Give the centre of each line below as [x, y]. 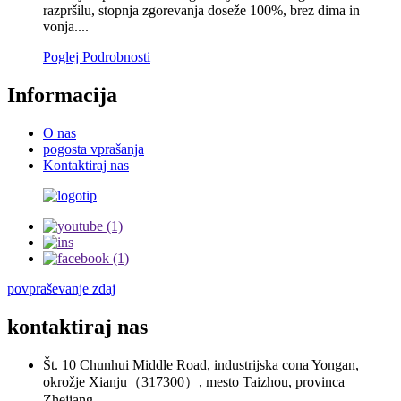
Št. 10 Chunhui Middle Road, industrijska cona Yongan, [201, 364]
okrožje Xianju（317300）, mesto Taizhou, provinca [194, 381]
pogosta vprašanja [94, 149]
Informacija [62, 94]
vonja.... [66, 26]
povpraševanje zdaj [61, 288]
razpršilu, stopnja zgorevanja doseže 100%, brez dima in [201, 10]
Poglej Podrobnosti [97, 56]
